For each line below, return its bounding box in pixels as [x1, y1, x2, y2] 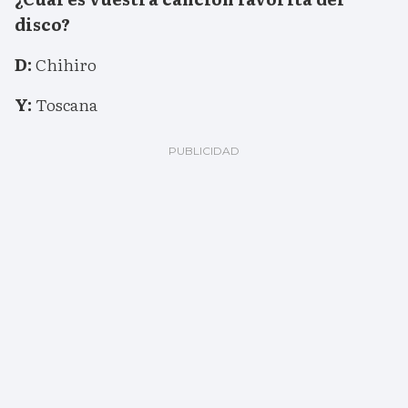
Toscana [36, 92, 97, 117]
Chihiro [32, 52, 97, 77]
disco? [15, 12, 70, 37]
